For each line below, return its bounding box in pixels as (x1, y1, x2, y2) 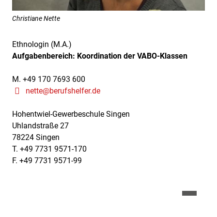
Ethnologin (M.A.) (12, 40, 72, 49)
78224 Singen (12, 133, 60, 142)
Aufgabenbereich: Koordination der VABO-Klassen (12, 51, 187, 61)
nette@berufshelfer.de (26, 86, 100, 96)
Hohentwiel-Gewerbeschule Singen (12, 109, 130, 119)
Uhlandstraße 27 (12, 121, 69, 131)
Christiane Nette (12, 14, 60, 22)
